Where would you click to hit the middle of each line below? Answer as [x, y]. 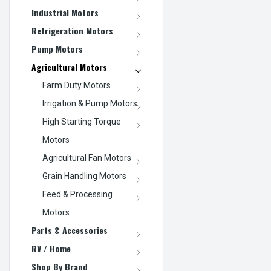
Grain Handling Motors [84, 176]
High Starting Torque [82, 121]
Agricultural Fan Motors [87, 158]
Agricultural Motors [69, 67]
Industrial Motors [65, 12]
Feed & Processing [77, 194]
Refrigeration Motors [72, 30]
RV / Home [51, 248]
